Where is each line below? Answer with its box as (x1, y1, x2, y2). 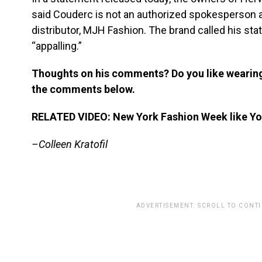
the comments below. (32, 83, 135, 95)
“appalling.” (32, 40, 82, 52)
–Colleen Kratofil (32, 138, 108, 150)
